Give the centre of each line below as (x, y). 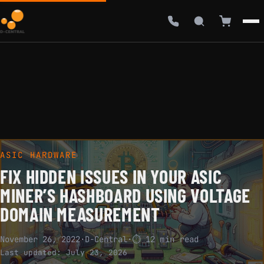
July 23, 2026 (97, 253)
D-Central (106, 239)
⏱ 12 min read (166, 239)
